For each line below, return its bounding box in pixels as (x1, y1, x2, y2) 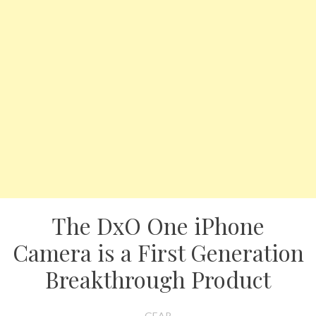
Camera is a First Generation (12, 237, 304, 267)
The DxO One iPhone (51, 210, 265, 241)
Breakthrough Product (45, 264, 271, 294)
